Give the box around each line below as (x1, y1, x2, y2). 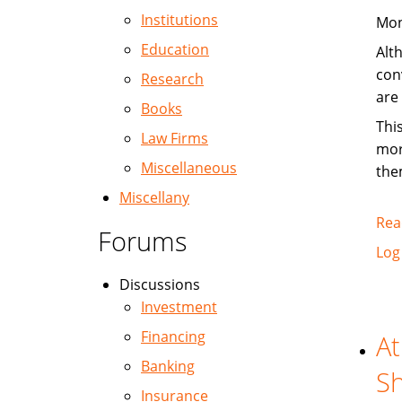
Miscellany (119, 188, 189, 207)
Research (141, 69, 204, 89)
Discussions (119, 275, 200, 294)
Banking (141, 356, 195, 376)
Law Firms (141, 128, 208, 148)
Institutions (141, 10, 218, 30)
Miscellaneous (141, 158, 237, 178)
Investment (141, 297, 217, 317)
